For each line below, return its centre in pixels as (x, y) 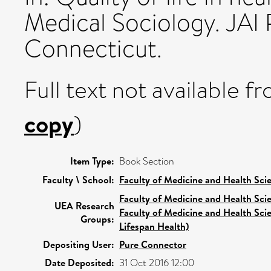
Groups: (97, 219)
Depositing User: (79, 244)
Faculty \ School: (78, 180)
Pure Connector (153, 244)
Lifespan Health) (154, 226)
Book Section (147, 161)
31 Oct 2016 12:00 (157, 263)
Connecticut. (93, 49)
